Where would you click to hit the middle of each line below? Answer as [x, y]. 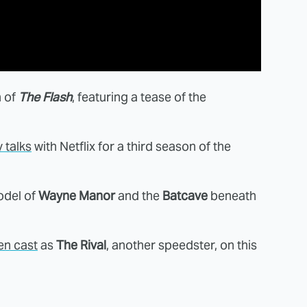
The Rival [81, 245]
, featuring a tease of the [139, 97]
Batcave [185, 196]
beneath [232, 196]
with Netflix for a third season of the [131, 147]
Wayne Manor [77, 196]
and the [139, 196]
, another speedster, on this [182, 245]
